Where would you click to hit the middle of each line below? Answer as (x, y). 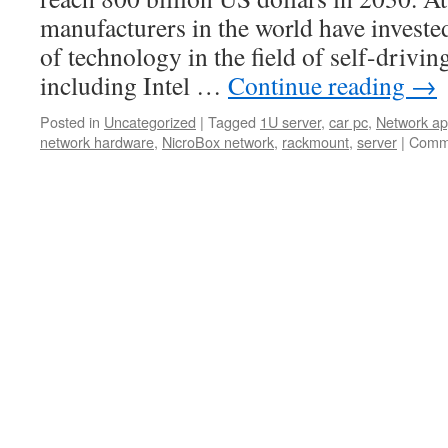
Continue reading (319, 85)
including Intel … (134, 85)
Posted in (70, 121)
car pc (348, 121)
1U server (290, 121)
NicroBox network (218, 141)
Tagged (232, 121)
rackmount (315, 141)
